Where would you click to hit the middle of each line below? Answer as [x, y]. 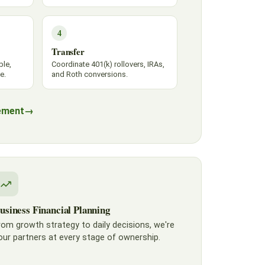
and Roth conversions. [90, 74]
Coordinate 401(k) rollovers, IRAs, [108, 64]
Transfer [68, 51]
